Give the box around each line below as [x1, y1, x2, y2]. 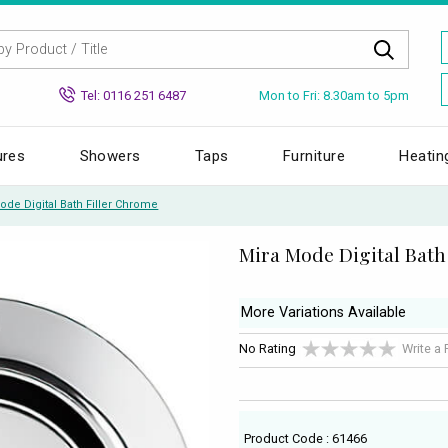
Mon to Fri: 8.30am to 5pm [259, 87, 409, 103]
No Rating [239, 341, 296, 357]
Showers [79, 146, 141, 165]
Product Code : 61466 [244, 430, 368, 446]
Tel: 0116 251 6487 [81, 87, 186, 103]
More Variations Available [241, 304, 406, 322]
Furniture [283, 146, 346, 165]
